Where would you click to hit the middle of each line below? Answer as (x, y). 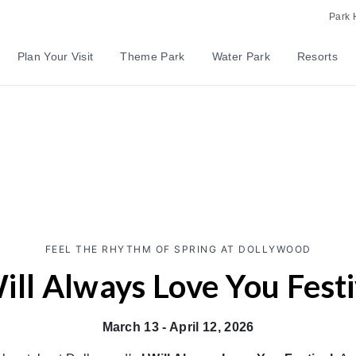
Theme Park (153, 56)
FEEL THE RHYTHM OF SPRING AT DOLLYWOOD (178, 249)
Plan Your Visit (55, 56)
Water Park (241, 56)
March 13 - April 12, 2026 (178, 327)
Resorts (317, 56)
